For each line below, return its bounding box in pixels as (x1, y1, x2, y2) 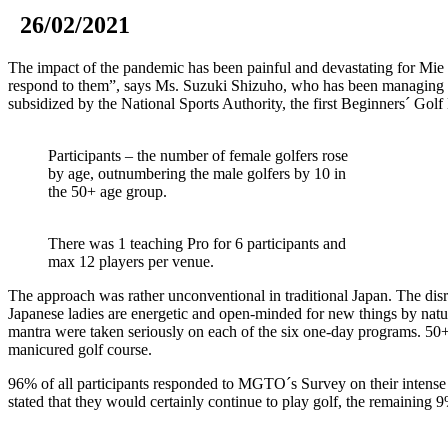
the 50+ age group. (48, 183, 167, 201)
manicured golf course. (8, 341, 152, 359)
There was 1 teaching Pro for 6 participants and (48, 235, 346, 253)
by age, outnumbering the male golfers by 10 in (48, 165, 346, 183)
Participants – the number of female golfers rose (48, 147, 348, 165)
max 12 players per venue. (48, 253, 214, 271)
